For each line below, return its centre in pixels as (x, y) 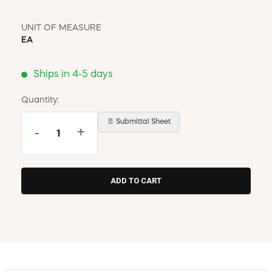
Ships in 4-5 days (73, 74)
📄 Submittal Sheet (139, 122)
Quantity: (40, 100)
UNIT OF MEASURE (61, 28)
